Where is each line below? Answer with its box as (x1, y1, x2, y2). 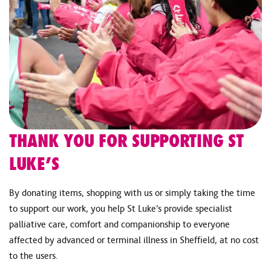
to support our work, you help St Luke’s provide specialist (9, 202, 232, 214)
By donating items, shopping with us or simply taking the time (9, 186, 255, 198)
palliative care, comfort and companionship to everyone (9, 218, 230, 230)
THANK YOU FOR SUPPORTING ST (9, 129, 244, 151)
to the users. (9, 249, 58, 261)
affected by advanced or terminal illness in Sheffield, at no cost (9, 233, 259, 246)
